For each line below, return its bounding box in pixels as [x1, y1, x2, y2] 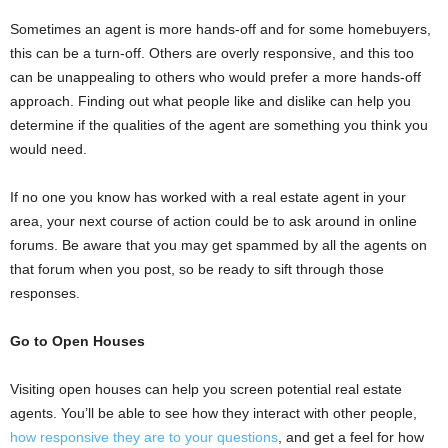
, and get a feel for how [278, 429, 424, 445]
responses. [10, 285, 80, 301]
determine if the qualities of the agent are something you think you [10, 117, 428, 133]
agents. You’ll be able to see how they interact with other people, [10, 405, 417, 421]
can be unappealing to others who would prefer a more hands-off [10, 69, 421, 85]
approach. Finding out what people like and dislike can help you [10, 93, 411, 109]
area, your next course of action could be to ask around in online [10, 213, 417, 229]
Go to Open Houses [10, 333, 145, 349]
